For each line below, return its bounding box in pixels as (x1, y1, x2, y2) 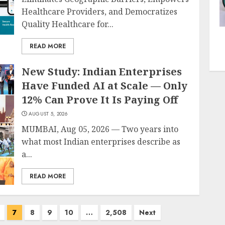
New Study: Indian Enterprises (22, 65, 182, 78)
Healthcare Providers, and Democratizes (22, 6, 178, 17)
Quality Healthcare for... (22, 19, 114, 30)
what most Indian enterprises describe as (22, 136, 181, 147)
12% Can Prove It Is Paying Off (22, 93, 178, 106)
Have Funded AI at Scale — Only (22, 79, 188, 92)
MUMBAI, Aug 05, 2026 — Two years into (22, 124, 179, 135)
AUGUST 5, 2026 (28, 110, 67, 118)
